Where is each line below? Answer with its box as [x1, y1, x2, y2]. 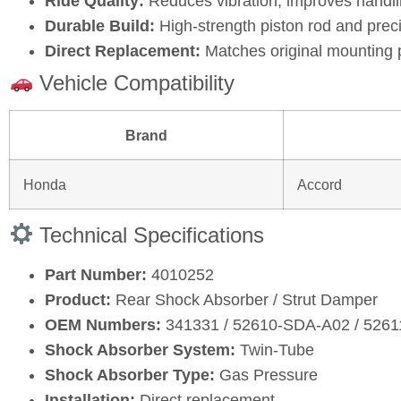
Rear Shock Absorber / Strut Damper [111, 290, 378, 309]
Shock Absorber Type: [45, 365, 215, 384]
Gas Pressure [215, 365, 318, 384]
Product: [45, 290, 111, 309]
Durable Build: [45, 16, 155, 35]
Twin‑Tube [235, 340, 314, 359]
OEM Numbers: [45, 315, 161, 334]
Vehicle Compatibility [33, 70, 235, 95]
